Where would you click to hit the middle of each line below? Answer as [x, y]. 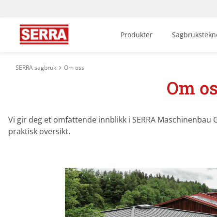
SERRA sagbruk [36, 68]
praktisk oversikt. [39, 131]
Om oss [74, 68]
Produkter [137, 35]
